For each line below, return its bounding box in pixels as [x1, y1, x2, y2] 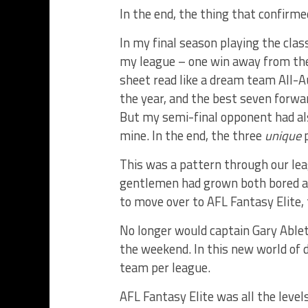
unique [265, 126, 301, 145]
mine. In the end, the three [120, 126, 265, 145]
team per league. [120, 258, 210, 277]
